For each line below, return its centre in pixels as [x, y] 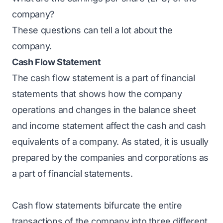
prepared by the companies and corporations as [111, 158]
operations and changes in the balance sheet [104, 110]
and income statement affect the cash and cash [109, 126]
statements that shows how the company [97, 94]
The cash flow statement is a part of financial [104, 78]
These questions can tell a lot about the [93, 30]
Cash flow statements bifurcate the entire [97, 205]
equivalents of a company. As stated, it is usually [111, 142]
